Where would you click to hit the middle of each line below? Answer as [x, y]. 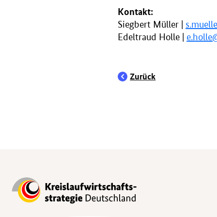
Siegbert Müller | [152, 25]
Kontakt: [136, 12]
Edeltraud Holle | [152, 37]
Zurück [143, 77]
